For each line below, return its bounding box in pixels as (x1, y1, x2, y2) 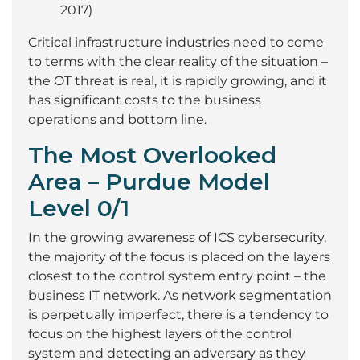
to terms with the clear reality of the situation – (28, 53, 328, 69)
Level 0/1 (28, 194, 129, 222)
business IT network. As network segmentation (28, 287, 332, 303)
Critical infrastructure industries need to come (28, 34, 324, 50)
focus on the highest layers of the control (28, 325, 292, 342)
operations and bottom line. (28, 111, 207, 127)
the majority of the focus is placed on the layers (28, 248, 330, 264)
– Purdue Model (88, 167, 270, 195)
